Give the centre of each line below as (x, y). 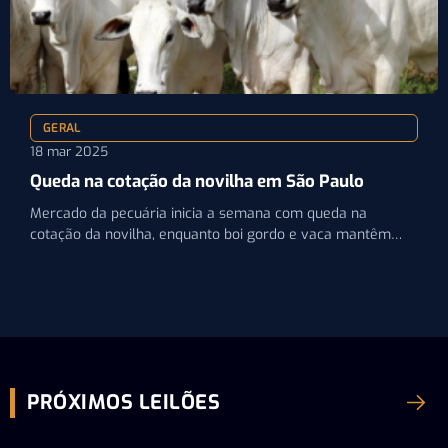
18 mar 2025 (69, 151)
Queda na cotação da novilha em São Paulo (197, 181)
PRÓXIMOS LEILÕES (123, 402)
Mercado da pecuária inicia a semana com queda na (198, 213)
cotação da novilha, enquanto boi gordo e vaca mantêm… (216, 234)
